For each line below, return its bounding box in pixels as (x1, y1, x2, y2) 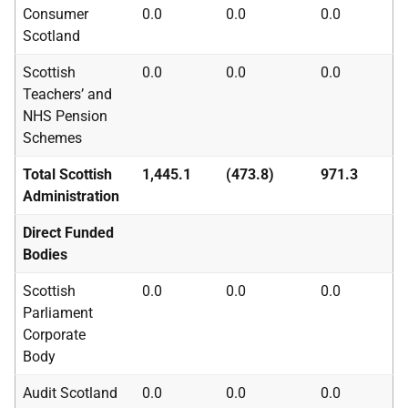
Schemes (23, 129, 82, 147)
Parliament (23, 304, 93, 321)
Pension (52, 107, 107, 125)
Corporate (23, 326, 86, 343)
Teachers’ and (23, 86, 112, 103)
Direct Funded (23, 224, 114, 241)
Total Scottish (23, 166, 112, 183)
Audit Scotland (23, 384, 117, 402)
